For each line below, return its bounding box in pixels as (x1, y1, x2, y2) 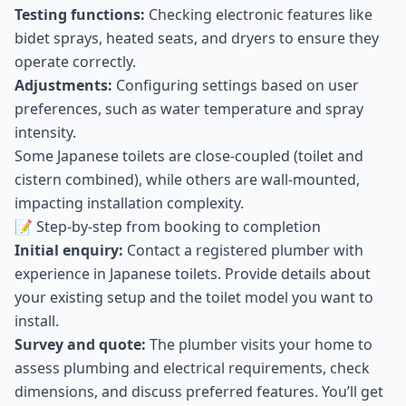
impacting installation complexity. (14, 193, 244, 213)
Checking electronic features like (145, 5, 372, 24)
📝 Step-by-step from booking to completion (14, 217, 321, 237)
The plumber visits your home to (146, 334, 372, 354)
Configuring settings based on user (112, 75, 359, 95)
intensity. (14, 122, 76, 142)
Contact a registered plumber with (123, 240, 363, 260)
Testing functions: (14, 5, 145, 24)
